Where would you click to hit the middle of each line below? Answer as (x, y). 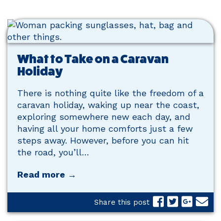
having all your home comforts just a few (105, 129)
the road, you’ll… (53, 152)
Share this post (122, 202)
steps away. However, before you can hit (103, 140)
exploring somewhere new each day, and (104, 117)
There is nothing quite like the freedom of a (110, 93)
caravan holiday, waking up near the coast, (108, 105)
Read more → (47, 174)
